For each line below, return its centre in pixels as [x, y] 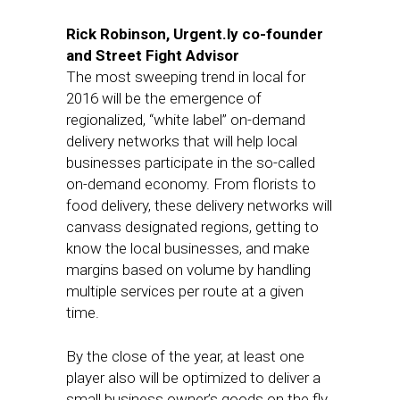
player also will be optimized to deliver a [193, 378]
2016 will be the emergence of [164, 98]
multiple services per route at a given [185, 291]
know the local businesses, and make [188, 248]
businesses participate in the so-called [191, 162]
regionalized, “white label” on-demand [186, 120]
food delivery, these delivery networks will [199, 205]
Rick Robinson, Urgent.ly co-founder [195, 34]
